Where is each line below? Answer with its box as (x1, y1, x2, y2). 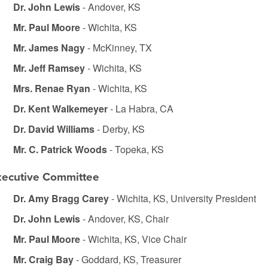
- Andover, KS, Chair (80, 212, 169, 226)
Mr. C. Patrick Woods (13, 142, 109, 156)
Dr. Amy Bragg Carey (13, 191, 109, 205)
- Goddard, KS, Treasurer (73, 252, 181, 266)
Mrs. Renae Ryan (13, 81, 90, 95)
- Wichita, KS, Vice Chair (80, 232, 187, 246)
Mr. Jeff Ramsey (13, 61, 87, 75)
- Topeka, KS (109, 142, 164, 156)
